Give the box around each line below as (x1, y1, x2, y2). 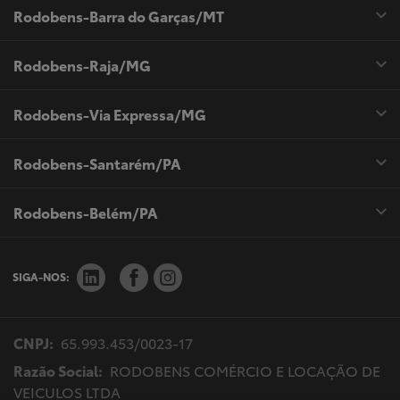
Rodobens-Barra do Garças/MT (13, 5, 224, 27)
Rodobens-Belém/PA (13, 202, 158, 223)
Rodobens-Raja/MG (13, 54, 151, 76)
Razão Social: (13, 359, 103, 380)
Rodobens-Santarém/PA (13, 153, 181, 174)
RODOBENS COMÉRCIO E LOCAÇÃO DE (106, 359, 380, 380)
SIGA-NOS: (12, 269, 70, 285)
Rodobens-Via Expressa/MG (13, 104, 206, 125)
